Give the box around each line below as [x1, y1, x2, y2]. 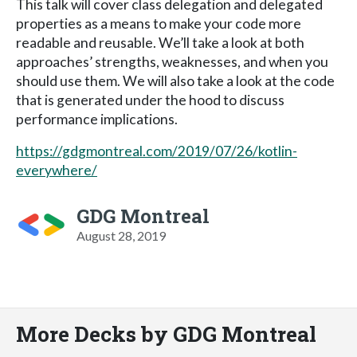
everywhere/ [16, 161, 97, 178]
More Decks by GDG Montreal [16, 319, 316, 347]
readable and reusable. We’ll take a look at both [16, 33, 304, 51]
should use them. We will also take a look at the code [16, 72, 335, 89]
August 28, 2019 [76, 227, 166, 243]
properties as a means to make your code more [16, 14, 301, 32]
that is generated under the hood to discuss [16, 91, 284, 108]
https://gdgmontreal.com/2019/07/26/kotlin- [16, 142, 297, 159]
